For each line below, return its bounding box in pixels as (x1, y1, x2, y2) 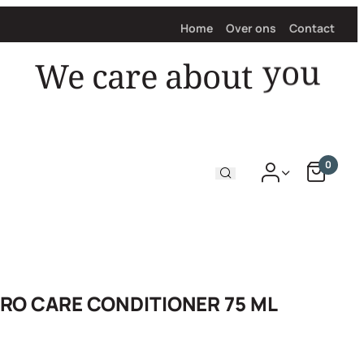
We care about (35, 54, 252, 98)
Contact (289, 20, 335, 36)
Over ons (226, 20, 276, 36)
